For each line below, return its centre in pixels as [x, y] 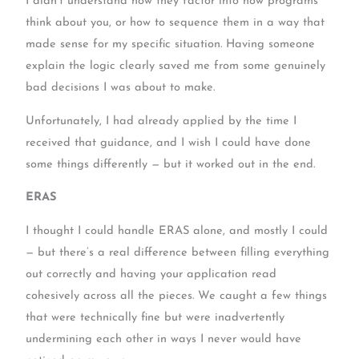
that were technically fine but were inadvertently [155, 317]
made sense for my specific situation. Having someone [171, 45]
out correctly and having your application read [151, 274]
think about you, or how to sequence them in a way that [175, 23]
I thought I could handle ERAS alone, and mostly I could [177, 231]
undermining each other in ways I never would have [164, 339]
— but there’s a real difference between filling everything [178, 252]
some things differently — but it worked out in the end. [171, 164]
